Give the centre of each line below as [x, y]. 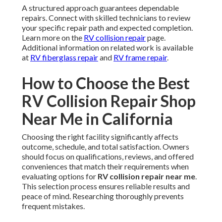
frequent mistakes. [53, 206]
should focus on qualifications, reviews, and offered [108, 157]
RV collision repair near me [146, 176]
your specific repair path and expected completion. [107, 28]
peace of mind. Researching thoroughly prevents [103, 196]
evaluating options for [60, 176]
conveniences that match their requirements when [105, 166]
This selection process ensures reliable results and [106, 186]
